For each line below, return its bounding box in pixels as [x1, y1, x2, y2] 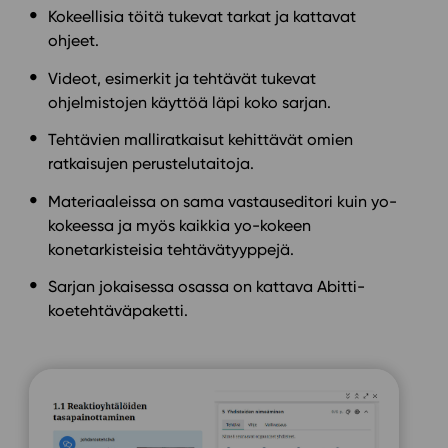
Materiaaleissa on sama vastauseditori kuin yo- [48, 191, 398, 211]
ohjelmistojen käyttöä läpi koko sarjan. [48, 92, 332, 112]
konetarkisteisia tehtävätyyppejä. [48, 239, 295, 259]
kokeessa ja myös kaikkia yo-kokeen [48, 215, 312, 235]
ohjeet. [48, 30, 100, 50]
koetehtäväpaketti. [48, 301, 189, 321]
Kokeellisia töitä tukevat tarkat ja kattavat [48, 6, 357, 26]
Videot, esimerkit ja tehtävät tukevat [48, 68, 317, 88]
